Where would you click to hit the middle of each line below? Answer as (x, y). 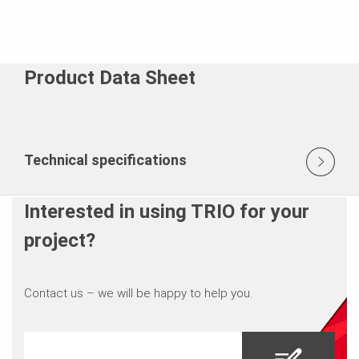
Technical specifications (105, 159)
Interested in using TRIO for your (166, 211)
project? (59, 240)
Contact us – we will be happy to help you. (138, 293)
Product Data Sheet (110, 77)
